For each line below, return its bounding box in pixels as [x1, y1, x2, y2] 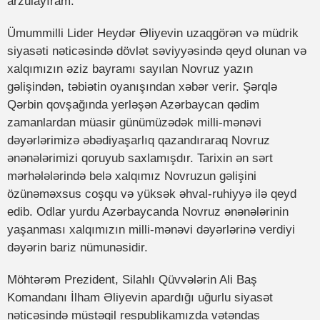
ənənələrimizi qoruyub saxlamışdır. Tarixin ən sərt [7, 151, 273, 166]
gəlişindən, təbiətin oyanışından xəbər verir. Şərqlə [7, 80, 277, 94]
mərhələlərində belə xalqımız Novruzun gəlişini [7, 169, 256, 184]
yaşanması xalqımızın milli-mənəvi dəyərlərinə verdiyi [7, 223, 295, 237]
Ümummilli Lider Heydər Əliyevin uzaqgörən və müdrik [7, 26, 299, 41]
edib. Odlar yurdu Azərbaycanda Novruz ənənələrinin [7, 205, 289, 219]
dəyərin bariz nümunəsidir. [7, 241, 148, 255]
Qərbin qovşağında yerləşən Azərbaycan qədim [7, 98, 259, 112]
